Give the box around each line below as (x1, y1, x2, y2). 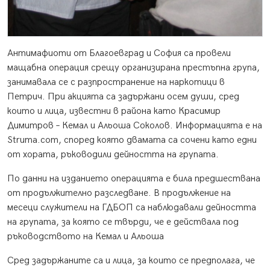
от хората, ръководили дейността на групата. (7, 149, 219, 161)
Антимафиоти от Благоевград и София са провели (7, 48, 231, 60)
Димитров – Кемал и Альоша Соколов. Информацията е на (7, 120, 262, 132)
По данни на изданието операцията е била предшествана (7, 173, 260, 185)
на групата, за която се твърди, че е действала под (7, 216, 239, 228)
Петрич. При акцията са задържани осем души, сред (7, 91, 239, 103)
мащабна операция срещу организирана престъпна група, (7, 62, 260, 74)
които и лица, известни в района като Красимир (7, 105, 221, 118)
